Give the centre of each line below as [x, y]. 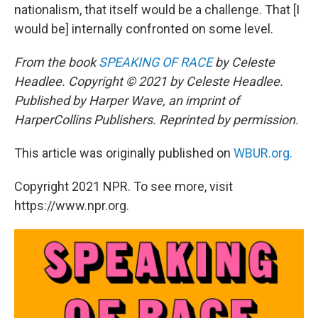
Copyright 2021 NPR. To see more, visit [124, 186]
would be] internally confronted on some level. [144, 29]
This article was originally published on [124, 153]
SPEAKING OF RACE [155, 62]
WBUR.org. [263, 153]
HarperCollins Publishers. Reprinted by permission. [157, 120]
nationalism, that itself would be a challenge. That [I [157, 10]
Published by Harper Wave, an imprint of [127, 100]
